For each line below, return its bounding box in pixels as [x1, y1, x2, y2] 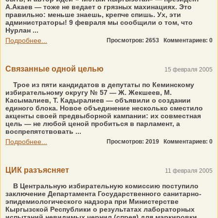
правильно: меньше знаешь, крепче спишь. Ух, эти [5, 11, 181, 18]
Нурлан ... [5, 26, 38, 34]
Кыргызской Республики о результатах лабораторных [5, 205, 195, 213]
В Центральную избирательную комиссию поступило [11, 182, 199, 190]
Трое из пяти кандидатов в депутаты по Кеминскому [11, 81, 194, 89]
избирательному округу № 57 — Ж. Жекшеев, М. [5, 89, 172, 96]
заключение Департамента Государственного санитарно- [5, 190, 201, 198]
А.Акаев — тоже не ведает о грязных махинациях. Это [5, 3, 192, 11]
